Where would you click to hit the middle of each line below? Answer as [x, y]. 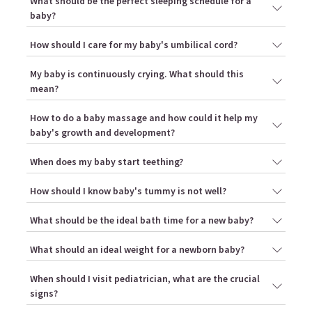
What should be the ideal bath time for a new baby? [142, 220]
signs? [44, 294]
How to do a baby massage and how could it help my [144, 118]
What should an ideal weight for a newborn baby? [137, 250]
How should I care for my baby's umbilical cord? [134, 45]
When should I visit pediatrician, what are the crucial [145, 279]
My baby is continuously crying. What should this [137, 74]
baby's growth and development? [102, 133]
